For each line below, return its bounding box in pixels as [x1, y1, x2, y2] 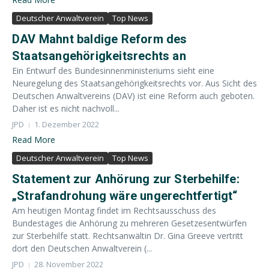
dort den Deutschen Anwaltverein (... [12, 243, 152, 254]
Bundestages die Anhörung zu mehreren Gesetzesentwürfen [12, 217, 247, 229]
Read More [12, 134, 55, 145]
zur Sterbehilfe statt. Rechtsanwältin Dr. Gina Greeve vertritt [12, 230, 243, 241]
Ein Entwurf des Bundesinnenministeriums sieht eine [12, 65, 214, 76]
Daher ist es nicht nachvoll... [12, 103, 119, 114]
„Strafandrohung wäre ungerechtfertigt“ [12, 189, 238, 203]
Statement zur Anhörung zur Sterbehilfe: [12, 172, 240, 186]
